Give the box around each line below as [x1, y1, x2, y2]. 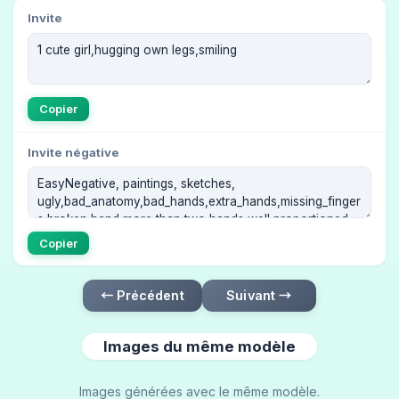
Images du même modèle [103, 337, 296, 355]
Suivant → [226, 288, 292, 304]
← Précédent [101, 288, 184, 304]
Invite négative [28, 144, 119, 159]
